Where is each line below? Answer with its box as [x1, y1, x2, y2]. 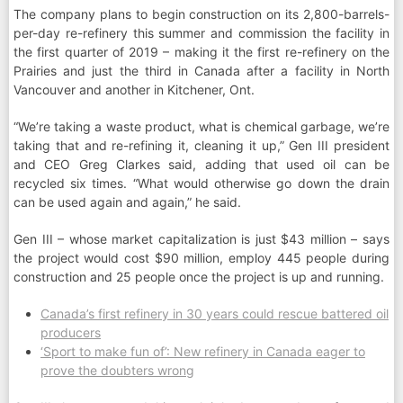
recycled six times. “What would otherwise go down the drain [13, 175, 390, 192]
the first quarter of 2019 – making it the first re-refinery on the [13, 44, 390, 60]
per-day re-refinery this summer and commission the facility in [13, 25, 390, 41]
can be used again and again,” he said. [13, 194, 241, 210]
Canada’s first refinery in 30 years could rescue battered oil [40, 306, 389, 322]
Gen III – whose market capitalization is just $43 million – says [13, 231, 390, 247]
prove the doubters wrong [40, 363, 194, 379]
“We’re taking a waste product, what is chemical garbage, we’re [13, 119, 390, 135]
